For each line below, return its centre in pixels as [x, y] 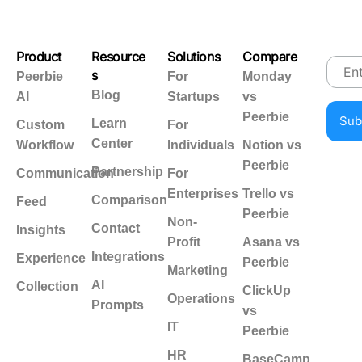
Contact [116, 228]
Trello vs [269, 194]
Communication [65, 173]
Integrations [128, 257]
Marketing [197, 270]
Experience [51, 258]
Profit [183, 242]
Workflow [45, 145]
